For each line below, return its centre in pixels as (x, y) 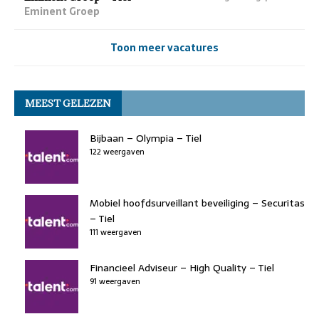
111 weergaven (116, 232)
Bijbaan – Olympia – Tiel (146, 138)
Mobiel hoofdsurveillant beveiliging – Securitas (197, 203)
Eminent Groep (62, 11)
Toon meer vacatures (164, 47)
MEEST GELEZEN (68, 103)
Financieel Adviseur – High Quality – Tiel (182, 267)
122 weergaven (117, 151)
